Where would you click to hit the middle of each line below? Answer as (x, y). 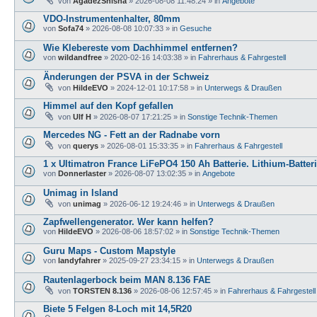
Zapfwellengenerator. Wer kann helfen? (128, 221)
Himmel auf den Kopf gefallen (108, 105)
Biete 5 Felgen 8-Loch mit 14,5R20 (117, 309)
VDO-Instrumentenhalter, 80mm (112, 18)
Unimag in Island (81, 192)
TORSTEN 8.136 (102, 290)
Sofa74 (71, 28)
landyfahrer (79, 260)
